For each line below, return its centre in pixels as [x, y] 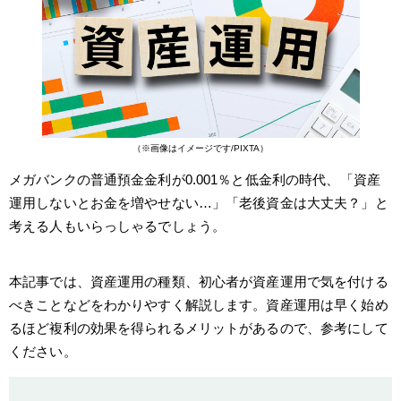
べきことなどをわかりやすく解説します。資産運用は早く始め [199, 304]
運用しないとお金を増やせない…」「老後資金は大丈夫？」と [199, 202]
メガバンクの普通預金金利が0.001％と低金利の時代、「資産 [195, 179]
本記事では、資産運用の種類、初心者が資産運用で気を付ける [199, 281]
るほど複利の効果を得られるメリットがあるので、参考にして [199, 328]
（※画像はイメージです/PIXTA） [200, 148]
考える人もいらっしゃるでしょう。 [118, 226]
